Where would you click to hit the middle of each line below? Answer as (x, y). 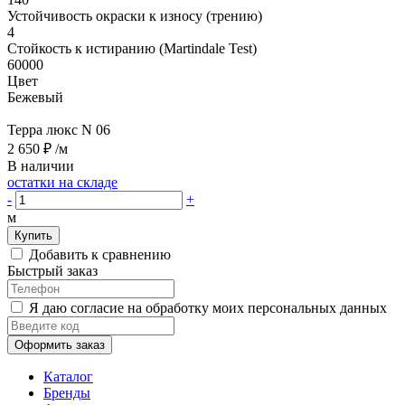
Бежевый (35, 97)
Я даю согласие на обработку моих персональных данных (208, 307)
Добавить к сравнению (100, 254)
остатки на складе (62, 182)
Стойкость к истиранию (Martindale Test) (132, 48)
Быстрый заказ (52, 270)
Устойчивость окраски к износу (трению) (135, 15)
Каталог (68, 376)
